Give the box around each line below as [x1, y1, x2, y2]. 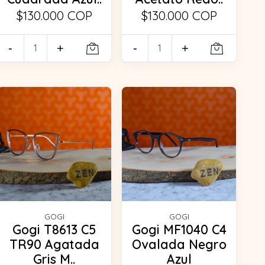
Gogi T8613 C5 [12, 221, 96, 237]
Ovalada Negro [131, 236, 227, 252]
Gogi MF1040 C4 [131, 221, 227, 237]
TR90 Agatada [9, 236, 99, 252]
